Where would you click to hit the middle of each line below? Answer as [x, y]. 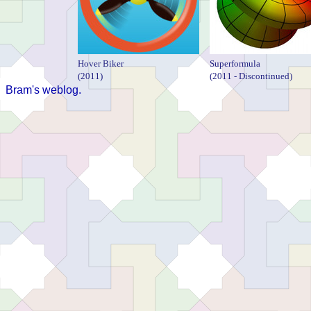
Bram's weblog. [43, 90]
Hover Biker [101, 63]
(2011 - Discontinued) [251, 76]
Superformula [235, 63]
